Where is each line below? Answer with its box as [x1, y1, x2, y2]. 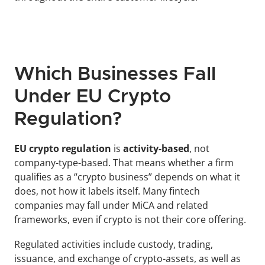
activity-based [121, 142, 189, 156]
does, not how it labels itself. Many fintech [14, 185, 200, 198]
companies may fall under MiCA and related [14, 199, 208, 212]
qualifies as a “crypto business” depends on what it [14, 170, 240, 184]
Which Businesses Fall [14, 65, 216, 85]
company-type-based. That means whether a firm [14, 156, 234, 170]
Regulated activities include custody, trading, [14, 238, 213, 251]
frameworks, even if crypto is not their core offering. [14, 213, 246, 227]
